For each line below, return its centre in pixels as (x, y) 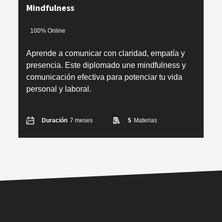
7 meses (82, 120)
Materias (146, 120)
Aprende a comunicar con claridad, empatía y (106, 53)
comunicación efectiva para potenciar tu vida (105, 77)
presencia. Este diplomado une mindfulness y (106, 65)
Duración (55, 120)
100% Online (48, 31)
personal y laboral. (59, 89)
